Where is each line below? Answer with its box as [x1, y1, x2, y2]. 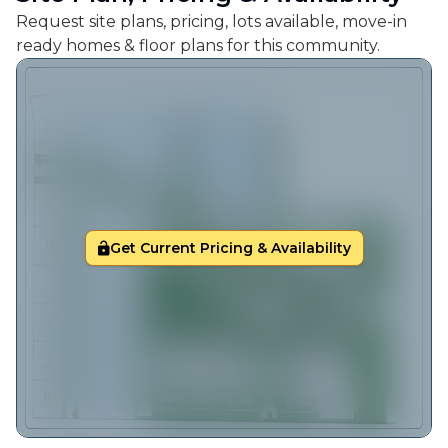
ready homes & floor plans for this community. [16, 35, 380, 55]
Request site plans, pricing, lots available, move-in [16, 11, 407, 31]
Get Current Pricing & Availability [109, 238, 351, 257]
